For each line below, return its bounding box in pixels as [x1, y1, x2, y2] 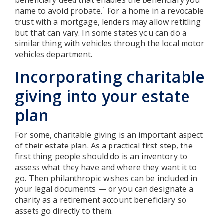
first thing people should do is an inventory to [15, 150, 188, 162]
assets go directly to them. [15, 205, 113, 216]
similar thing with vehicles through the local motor [15, 37, 205, 49]
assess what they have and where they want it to [15, 161, 197, 173]
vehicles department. [15, 48, 93, 60]
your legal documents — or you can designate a [15, 183, 193, 194]
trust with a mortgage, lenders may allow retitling [15, 16, 201, 27]
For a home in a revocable [105, 5, 204, 16]
